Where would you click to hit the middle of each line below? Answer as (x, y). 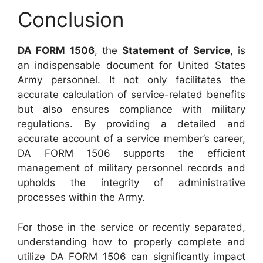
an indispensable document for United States (131, 65)
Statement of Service (176, 50)
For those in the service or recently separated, (131, 227)
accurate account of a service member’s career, (131, 139)
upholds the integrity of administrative (131, 183)
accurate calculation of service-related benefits (131, 95)
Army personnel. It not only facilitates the (131, 80)
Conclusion (71, 19)
